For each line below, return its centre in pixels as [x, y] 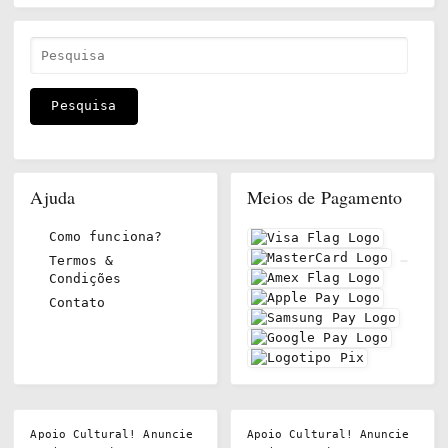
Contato [77, 303]
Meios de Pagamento [324, 197]
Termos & [81, 261]
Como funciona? [105, 237]
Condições [85, 279]
